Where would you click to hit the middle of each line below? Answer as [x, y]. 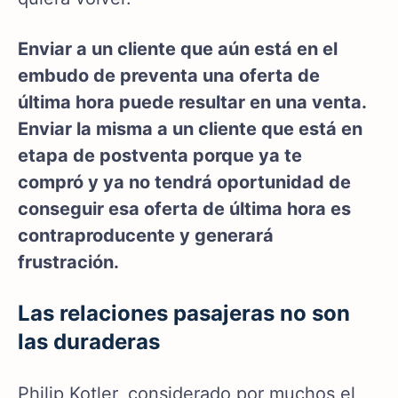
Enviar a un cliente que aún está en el [178, 49]
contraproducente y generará [146, 236]
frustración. [68, 263]
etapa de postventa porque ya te [160, 156]
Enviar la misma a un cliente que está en [190, 129]
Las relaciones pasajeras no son [184, 314]
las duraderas [89, 342]
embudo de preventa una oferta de [169, 76]
